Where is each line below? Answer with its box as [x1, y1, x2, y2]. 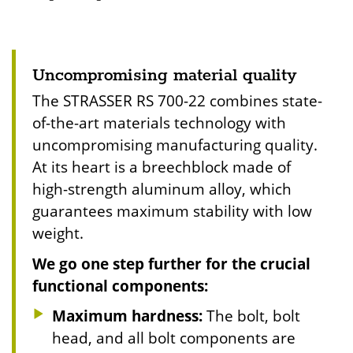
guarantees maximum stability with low [32, 201, 312, 221]
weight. [32, 223, 84, 243]
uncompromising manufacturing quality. [32, 135, 318, 155]
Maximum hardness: [52, 306, 203, 326]
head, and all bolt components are [52, 328, 295, 348]
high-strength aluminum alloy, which [32, 179, 292, 199]
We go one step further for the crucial [32, 253, 310, 273]
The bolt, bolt [203, 306, 300, 326]
